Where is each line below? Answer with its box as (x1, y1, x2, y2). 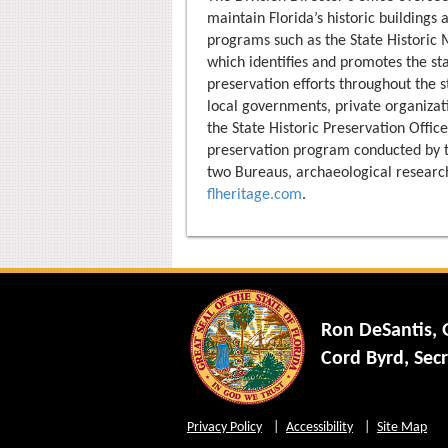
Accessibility (286, 419, 353, 435)
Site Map (377, 419, 427, 435)
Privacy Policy (187, 419, 262, 435)
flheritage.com (207, 187, 302, 204)
